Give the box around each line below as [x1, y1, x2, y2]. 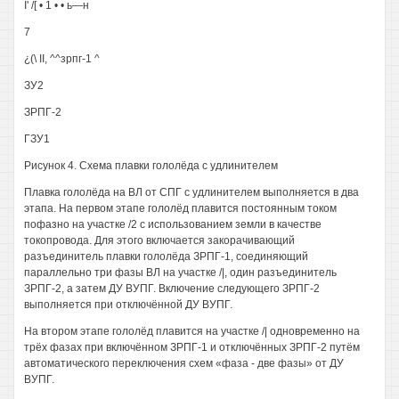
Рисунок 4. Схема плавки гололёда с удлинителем [24, 159, 278, 172]
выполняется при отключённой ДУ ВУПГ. [24, 298, 232, 311]
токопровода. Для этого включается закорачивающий [24, 234, 295, 247]
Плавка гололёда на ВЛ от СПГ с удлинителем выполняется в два [24, 186, 359, 199]
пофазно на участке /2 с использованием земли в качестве [24, 218, 322, 231]
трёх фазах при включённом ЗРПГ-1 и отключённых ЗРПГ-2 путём [24, 341, 360, 354]
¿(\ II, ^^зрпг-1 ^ [24, 53, 100, 65]
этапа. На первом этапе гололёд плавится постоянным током [24, 202, 337, 215]
